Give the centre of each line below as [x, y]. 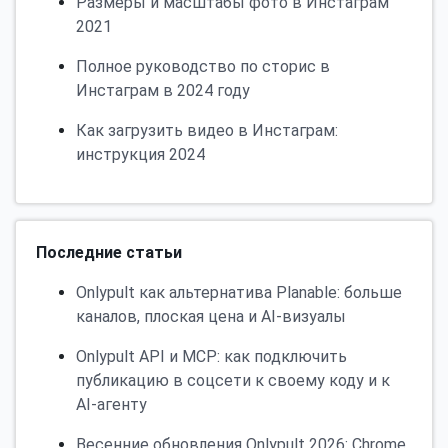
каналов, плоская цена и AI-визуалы [211, 316]
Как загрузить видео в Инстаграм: [207, 130]
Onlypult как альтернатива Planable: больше [239, 292]
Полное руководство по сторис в [203, 66]
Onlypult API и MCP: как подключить [211, 356]
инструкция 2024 [140, 154]
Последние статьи [109, 252]
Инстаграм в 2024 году [163, 90]
